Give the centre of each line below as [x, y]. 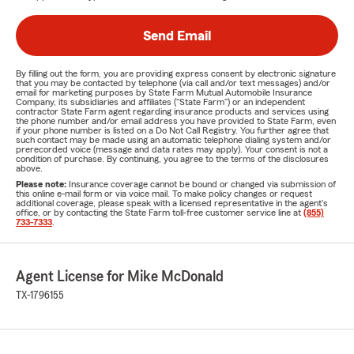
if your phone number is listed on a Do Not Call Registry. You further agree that [172, 130]
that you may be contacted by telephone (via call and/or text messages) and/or [173, 83]
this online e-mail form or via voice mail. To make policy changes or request [164, 194]
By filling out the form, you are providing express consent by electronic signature [176, 73]
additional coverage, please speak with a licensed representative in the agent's [172, 203]
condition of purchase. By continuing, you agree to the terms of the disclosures [172, 159]
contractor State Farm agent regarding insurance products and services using [172, 111]
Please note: [42, 184]
